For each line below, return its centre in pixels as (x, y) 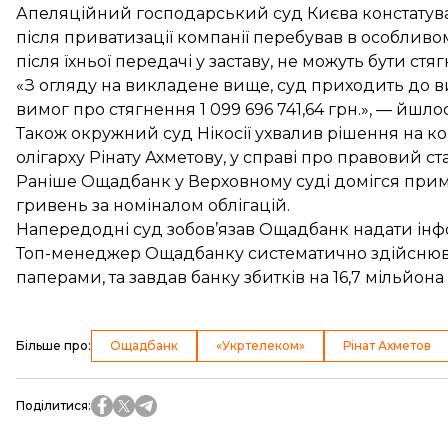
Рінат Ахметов (387, 345)
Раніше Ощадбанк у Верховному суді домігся (210, 181)
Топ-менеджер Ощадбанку (130, 253)
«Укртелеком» (260, 345)
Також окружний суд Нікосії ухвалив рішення (209, 133)
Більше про (52, 345)
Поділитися (52, 405)
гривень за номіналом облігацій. (153, 205)
